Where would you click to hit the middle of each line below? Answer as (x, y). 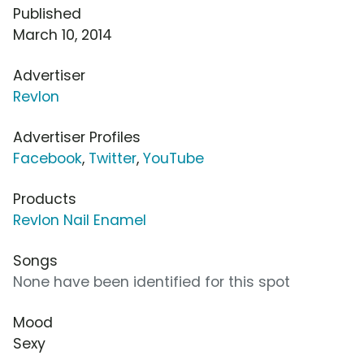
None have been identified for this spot (152, 282)
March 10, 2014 (63, 35)
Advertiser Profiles (77, 138)
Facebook (48, 159)
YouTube (173, 159)
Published (47, 14)
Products (45, 199)
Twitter (113, 159)
